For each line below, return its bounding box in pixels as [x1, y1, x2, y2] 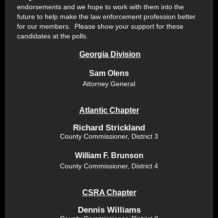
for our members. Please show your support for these [17, 22, 183, 30]
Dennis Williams [77, 205, 141, 215]
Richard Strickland [73, 123, 145, 132]
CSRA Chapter [82, 188, 136, 197]
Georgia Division [79, 50, 141, 58]
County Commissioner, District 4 [60, 162, 158, 170]
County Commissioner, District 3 [60, 132, 158, 140]
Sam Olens [89, 69, 129, 77]
